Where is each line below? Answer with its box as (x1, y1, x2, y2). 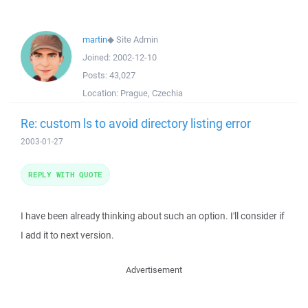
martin (82, 34, 107, 45)
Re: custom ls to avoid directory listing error (21, 115, 251, 131)
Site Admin (116, 34, 158, 45)
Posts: (82, 69, 109, 81)
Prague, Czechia (120, 87, 183, 99)
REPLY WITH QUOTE (28, 169, 102, 179)
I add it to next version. (21, 229, 114, 241)
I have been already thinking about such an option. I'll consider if (21, 210, 285, 222)
